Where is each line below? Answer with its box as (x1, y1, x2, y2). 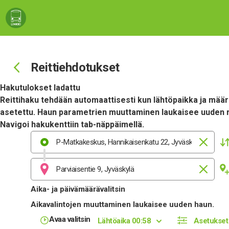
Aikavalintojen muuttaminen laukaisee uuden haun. (31, 200, 214, 209)
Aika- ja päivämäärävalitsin (31, 185, 125, 194)
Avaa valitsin (49, 215, 90, 224)
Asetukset (193, 216, 228, 225)
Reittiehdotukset (38, 60, 120, 75)
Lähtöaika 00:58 (97, 216, 151, 225)
